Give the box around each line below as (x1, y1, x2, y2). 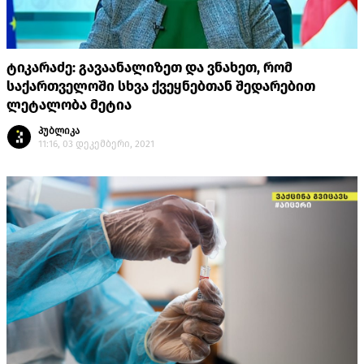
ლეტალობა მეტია (6, 97, 132, 115)
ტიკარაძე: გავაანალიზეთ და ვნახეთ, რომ (6, 59, 292, 77)
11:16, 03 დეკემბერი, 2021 (38, 138, 154, 150)
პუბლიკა (38, 125, 80, 137)
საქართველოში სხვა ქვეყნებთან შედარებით (6, 78, 315, 96)
